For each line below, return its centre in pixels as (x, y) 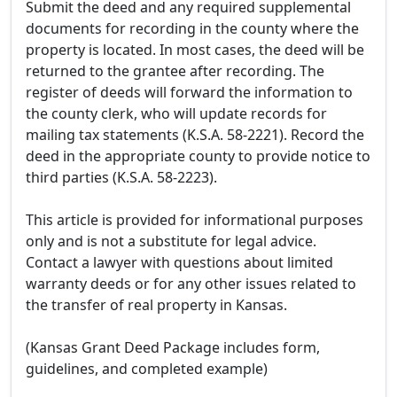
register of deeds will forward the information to (189, 93)
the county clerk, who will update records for (176, 114)
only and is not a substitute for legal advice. (171, 241)
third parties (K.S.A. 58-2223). (121, 178)
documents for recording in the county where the (192, 29)
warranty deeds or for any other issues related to (191, 284)
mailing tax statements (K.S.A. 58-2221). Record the (195, 135)
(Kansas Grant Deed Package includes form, (173, 348)
